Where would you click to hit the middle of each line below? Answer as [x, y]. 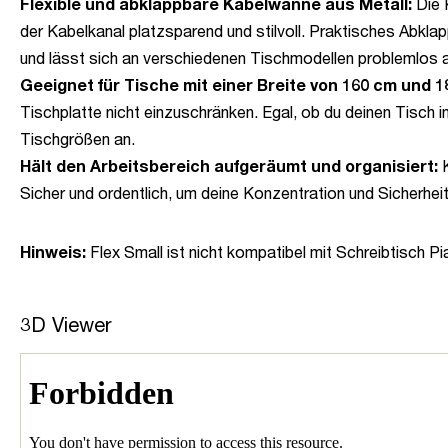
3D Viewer [66, 324]
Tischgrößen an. [77, 138]
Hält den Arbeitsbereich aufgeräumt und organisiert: [229, 165]
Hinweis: [53, 251]
